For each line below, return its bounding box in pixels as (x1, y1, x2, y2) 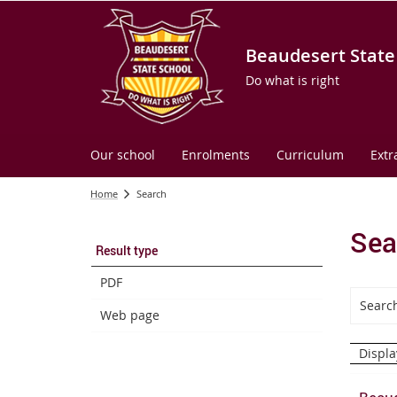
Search (136, 187, 167, 200)
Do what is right (245, 72, 339, 89)
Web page (100, 307, 160, 323)
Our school (90, 146, 155, 163)
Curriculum (276, 146, 344, 163)
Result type (96, 242, 158, 259)
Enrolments (182, 146, 250, 163)
